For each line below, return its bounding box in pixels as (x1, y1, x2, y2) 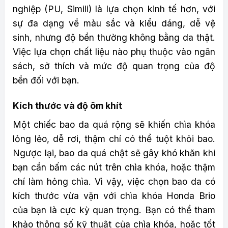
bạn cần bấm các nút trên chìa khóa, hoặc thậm (13, 162, 215, 173)
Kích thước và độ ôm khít (13, 100, 122, 111)
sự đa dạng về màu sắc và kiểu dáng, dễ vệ (13, 17, 215, 28)
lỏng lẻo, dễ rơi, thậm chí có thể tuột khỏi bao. (13, 133, 215, 145)
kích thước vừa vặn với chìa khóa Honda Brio (13, 190, 215, 202)
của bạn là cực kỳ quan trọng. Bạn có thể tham (13, 205, 215, 216)
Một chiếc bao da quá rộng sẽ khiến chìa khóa (13, 119, 215, 130)
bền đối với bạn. (13, 74, 79, 85)
